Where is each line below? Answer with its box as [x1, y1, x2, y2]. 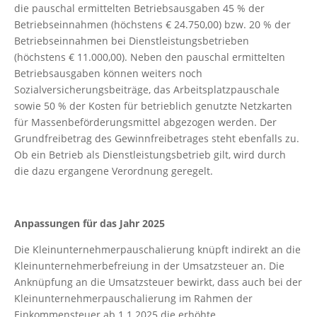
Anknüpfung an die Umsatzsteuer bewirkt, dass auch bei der [14, 275, 302, 289]
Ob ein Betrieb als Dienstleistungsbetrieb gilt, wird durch [14, 148, 286, 161]
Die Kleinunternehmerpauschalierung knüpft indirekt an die [14, 243, 301, 256]
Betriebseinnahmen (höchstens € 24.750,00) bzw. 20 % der [14, 18, 291, 31]
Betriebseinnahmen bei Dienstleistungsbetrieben [14, 34, 249, 47]
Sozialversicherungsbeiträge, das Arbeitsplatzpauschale [14, 83, 279, 96]
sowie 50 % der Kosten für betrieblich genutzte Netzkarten [14, 99, 292, 113]
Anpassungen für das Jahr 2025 [14, 217, 165, 230]
